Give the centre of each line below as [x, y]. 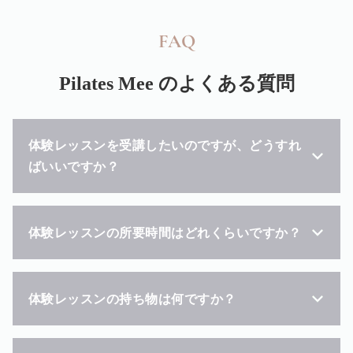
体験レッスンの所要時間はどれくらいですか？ [165, 232]
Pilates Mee [108, 84]
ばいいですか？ [74, 167]
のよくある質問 [226, 84]
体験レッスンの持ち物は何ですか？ [132, 299]
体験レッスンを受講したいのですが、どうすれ [165, 146]
